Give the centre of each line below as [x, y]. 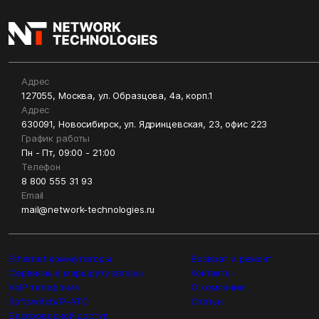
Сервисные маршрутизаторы [76, 273]
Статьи [207, 302]
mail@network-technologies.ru [88, 210]
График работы [56, 138]
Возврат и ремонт [231, 259]
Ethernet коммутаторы [60, 259]
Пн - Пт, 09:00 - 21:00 [69, 153]
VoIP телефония [44, 287]
